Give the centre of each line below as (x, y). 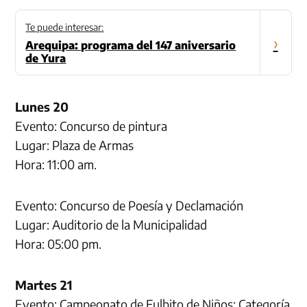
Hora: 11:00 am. (56, 164)
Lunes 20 (42, 106)
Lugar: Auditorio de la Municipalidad (111, 224)
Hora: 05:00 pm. (59, 243)
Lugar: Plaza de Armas (75, 145)
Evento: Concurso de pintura (91, 125)
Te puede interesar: (65, 27)
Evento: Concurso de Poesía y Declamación (130, 205)
